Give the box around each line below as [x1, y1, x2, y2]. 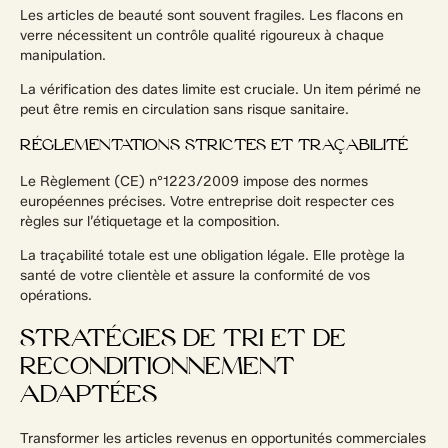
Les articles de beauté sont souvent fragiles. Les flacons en [20, 6, 403, 24]
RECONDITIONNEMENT [20, 355, 295, 380]
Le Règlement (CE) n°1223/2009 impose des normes [20, 172, 368, 190]
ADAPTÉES [20, 383, 157, 408]
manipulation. [20, 46, 106, 64]
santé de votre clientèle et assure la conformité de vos [20, 266, 370, 284]
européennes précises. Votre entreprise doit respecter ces [20, 192, 394, 210]
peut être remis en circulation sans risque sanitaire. [20, 100, 349, 118]
